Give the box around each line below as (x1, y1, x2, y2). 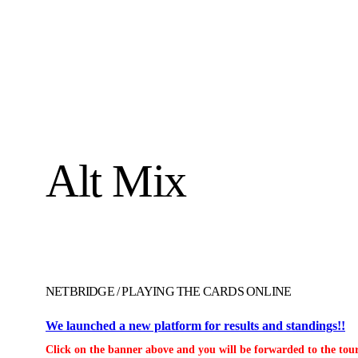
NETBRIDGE (46, 284, 114, 298)
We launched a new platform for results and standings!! (46, 319, 345, 332)
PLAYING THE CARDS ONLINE (121, 284, 292, 298)
